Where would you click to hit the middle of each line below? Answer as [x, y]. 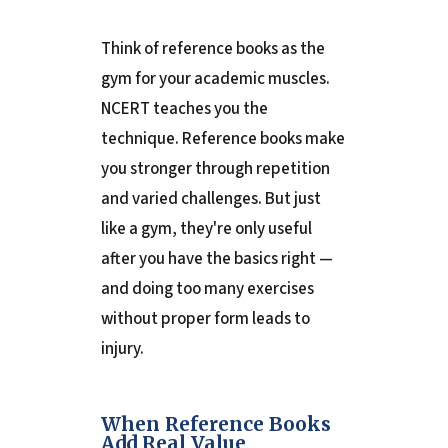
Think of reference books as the [212, 49]
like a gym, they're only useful [206, 229]
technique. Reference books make [222, 139]
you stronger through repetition [215, 169]
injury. [122, 349]
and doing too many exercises [207, 289]
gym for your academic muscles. [215, 79]
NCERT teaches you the [184, 109]
